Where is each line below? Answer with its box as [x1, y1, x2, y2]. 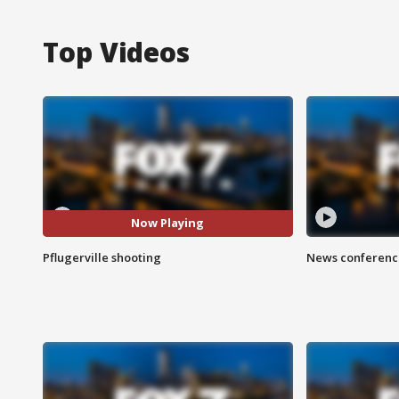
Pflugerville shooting [43, 248, 161, 265]
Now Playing [131, 215, 205, 232]
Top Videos [43, 33, 190, 70]
